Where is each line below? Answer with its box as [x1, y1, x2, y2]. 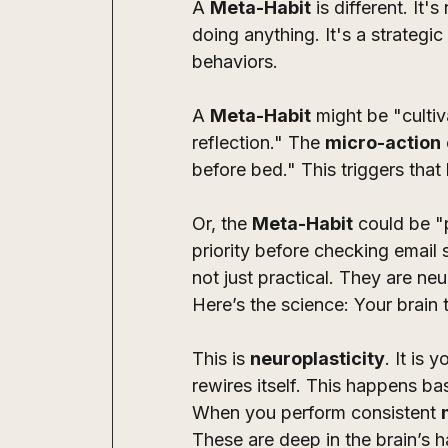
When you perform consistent [192, 402, 441, 423]
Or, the [192, 213, 252, 234]
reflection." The [192, 132, 325, 153]
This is [192, 348, 250, 369]
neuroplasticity [250, 348, 385, 369]
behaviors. [192, 51, 283, 72]
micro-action [325, 132, 441, 153]
